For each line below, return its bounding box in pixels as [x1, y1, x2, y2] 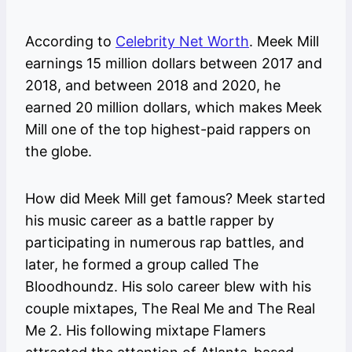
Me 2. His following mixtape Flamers [25, 322, 266, 339]
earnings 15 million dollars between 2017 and [25, 55, 322, 72]
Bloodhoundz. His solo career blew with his [25, 278, 311, 295]
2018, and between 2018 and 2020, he [25, 77, 280, 94]
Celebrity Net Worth [115, 33, 249, 50]
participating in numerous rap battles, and [25, 234, 304, 251]
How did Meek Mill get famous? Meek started [25, 190, 325, 207]
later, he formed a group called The [25, 256, 258, 273]
